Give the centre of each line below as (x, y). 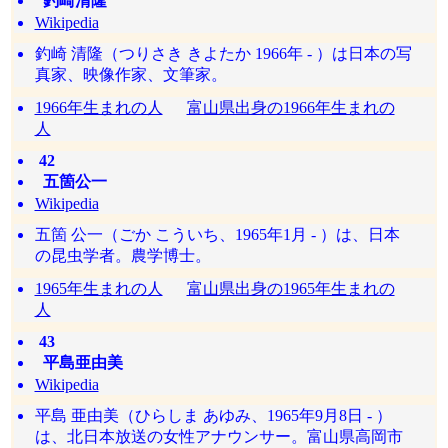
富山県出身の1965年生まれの (290, 288)
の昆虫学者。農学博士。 (122, 255)
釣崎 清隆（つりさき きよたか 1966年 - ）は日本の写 (223, 53)
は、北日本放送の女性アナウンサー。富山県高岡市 (218, 436)
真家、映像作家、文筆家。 (130, 74)
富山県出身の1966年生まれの (290, 107)
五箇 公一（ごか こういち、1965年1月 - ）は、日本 (217, 234)
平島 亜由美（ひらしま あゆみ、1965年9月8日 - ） (213, 415)
